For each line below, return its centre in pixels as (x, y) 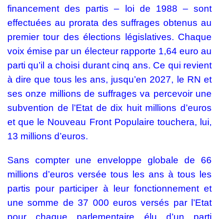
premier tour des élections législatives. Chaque (109, 37)
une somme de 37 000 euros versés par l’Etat (109, 203)
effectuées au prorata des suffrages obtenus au (109, 23)
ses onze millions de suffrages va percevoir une (109, 94)
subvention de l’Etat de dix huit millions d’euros (109, 108)
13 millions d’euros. (48, 136)
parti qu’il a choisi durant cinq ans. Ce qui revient (109, 65)
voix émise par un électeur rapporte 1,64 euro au (109, 51)
